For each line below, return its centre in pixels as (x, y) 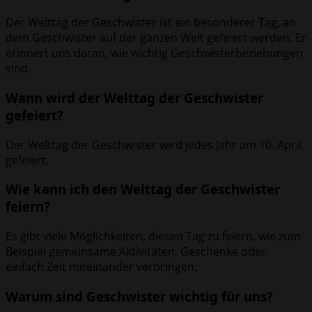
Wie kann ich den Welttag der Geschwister (143, 189)
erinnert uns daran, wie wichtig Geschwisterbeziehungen (154, 53)
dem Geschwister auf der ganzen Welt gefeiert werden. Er (156, 38)
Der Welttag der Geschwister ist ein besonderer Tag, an (151, 23)
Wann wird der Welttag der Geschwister (134, 97)
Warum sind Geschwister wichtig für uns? (139, 296)
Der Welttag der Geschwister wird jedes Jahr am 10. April (154, 145)
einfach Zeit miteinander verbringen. (101, 267)
